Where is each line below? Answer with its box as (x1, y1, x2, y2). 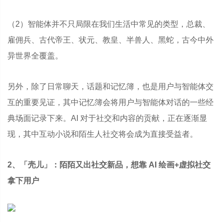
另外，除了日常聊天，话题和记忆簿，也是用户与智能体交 (7, 82, 214, 91)
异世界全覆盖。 (7, 52, 63, 60)
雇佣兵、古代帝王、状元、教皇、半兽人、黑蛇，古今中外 (7, 36, 214, 44)
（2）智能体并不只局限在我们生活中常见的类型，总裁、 (7, 20, 210, 28)
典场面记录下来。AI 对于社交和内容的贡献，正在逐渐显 (7, 114, 207, 122)
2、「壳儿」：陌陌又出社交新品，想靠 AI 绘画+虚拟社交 (7, 161, 211, 169)
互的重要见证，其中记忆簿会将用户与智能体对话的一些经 (7, 98, 214, 107)
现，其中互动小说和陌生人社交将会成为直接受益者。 (7, 130, 198, 138)
